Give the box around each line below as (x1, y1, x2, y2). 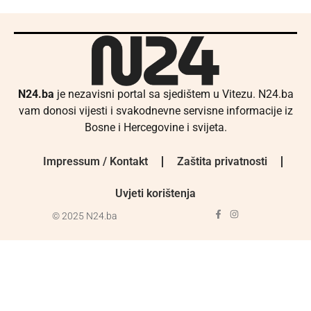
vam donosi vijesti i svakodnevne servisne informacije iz (18, 103, 293, 117)
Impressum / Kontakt (42, 155, 148, 169)
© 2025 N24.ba (52, 210, 117, 222)
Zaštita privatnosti (176, 155, 267, 169)
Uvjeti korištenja (115, 187, 196, 201)
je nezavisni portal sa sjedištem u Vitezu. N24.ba (53, 87, 294, 101)
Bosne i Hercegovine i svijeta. (84, 120, 227, 134)
